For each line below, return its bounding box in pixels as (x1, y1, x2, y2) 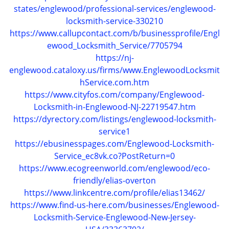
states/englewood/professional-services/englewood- (13, 3, 216, 14)
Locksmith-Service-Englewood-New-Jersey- (33, 212, 196, 223)
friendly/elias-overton (73, 175, 156, 186)
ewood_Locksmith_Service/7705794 (47, 40, 182, 51)
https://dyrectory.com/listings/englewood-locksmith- (13, 113, 216, 125)
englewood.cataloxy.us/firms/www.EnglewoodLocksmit (9, 64, 220, 76)
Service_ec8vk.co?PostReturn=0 (54, 150, 175, 162)
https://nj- (95, 52, 134, 63)
